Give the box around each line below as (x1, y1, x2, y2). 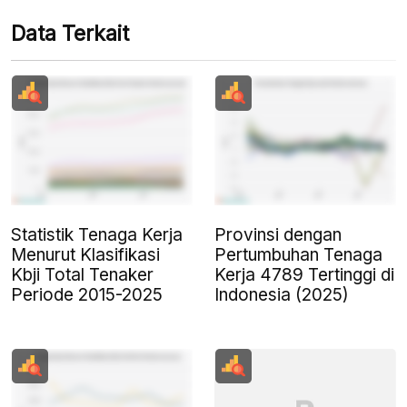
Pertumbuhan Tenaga (214, 243, 382, 265)
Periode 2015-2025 (11, 283, 163, 305)
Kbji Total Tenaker (11, 263, 154, 285)
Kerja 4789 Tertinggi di (214, 263, 394, 285)
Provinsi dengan (214, 223, 342, 245)
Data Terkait (11, 21, 129, 47)
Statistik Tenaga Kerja (11, 223, 183, 245)
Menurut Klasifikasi (11, 243, 160, 265)
